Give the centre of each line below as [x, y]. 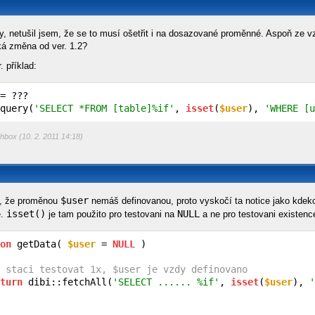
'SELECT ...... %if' [166, 282]
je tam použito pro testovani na [111, 214]
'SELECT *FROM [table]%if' [104, 108]
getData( [39, 244]
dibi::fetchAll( [67, 282]
